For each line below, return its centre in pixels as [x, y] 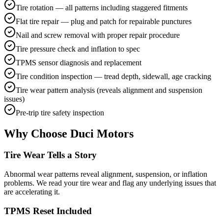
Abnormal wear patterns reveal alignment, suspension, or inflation [106, 174]
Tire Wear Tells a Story [50, 155]
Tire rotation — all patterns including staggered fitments [102, 7]
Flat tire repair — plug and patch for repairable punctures [104, 21]
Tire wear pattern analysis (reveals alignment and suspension [109, 90]
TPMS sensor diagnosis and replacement [79, 62]
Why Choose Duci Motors [69, 133]
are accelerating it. [32, 192]
